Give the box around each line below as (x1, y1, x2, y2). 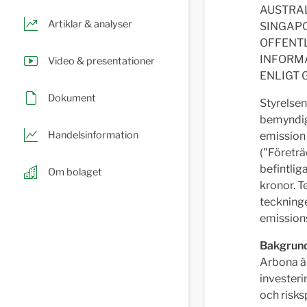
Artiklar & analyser (48, 17, 132, 30)
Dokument (48, 91, 96, 104)
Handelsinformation (48, 128, 138, 141)
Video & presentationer (48, 54, 155, 67)
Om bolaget (48, 165, 102, 178)
